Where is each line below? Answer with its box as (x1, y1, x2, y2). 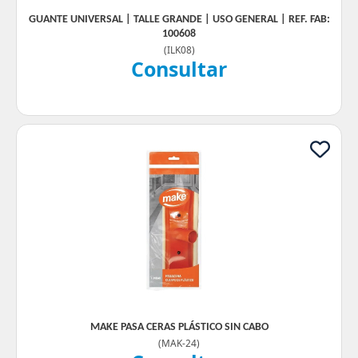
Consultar (131, 55, 227, 82)
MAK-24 (161, 336, 197, 349)
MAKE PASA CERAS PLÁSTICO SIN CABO (89, 321, 268, 333)
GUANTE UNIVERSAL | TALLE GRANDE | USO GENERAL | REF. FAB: (28, 14, 330, 26)
